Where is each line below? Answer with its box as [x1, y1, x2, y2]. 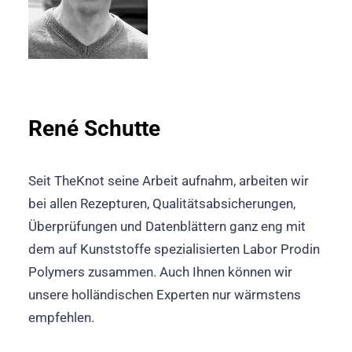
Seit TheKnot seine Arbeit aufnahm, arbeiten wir [28, 173, 309, 189]
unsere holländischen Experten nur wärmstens [28, 287, 301, 302]
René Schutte [28, 115, 160, 141]
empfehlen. [28, 310, 94, 325]
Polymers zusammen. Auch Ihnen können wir [28, 264, 292, 280]
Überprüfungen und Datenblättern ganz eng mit [28, 218, 306, 234]
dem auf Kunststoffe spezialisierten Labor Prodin [28, 241, 320, 257]
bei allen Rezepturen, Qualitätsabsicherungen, [28, 196, 295, 211]
